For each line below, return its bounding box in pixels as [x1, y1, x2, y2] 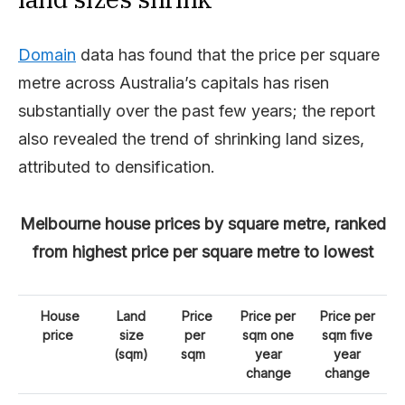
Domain [18, 45, 76, 64]
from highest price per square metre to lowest [32, 242, 373, 261]
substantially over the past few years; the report [18, 101, 375, 120]
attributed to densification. [18, 157, 215, 176]
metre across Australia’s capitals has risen [18, 73, 329, 92]
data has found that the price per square [76, 45, 380, 64]
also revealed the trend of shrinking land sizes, [18, 129, 364, 148]
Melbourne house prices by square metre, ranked [19, 214, 386, 233]
